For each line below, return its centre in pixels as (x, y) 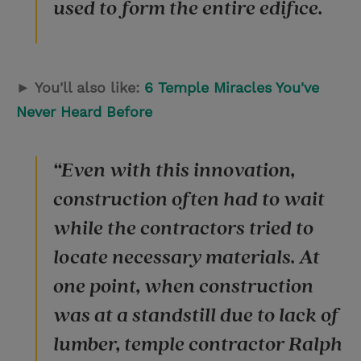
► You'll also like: (78, 87)
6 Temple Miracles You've (232, 87)
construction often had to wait (189, 199)
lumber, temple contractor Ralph (198, 344)
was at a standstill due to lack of (196, 315)
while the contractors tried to (183, 228)
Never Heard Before (84, 111)
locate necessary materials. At (187, 257)
